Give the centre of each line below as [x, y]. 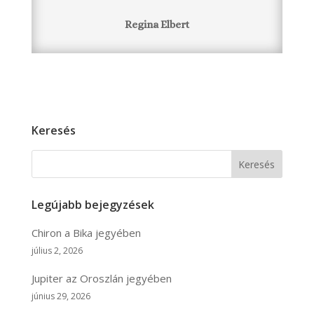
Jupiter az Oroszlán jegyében [101, 278]
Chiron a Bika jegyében [86, 232]
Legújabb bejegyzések [93, 204]
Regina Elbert [157, 24]
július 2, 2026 [57, 250]
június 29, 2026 [61, 296]
